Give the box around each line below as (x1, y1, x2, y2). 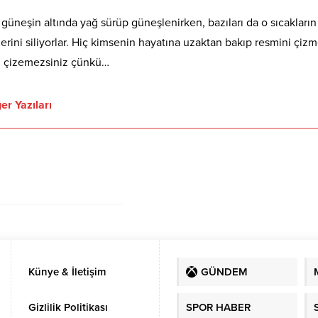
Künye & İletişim (28, 265, 107, 278)
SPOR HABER (185, 300, 251, 314)
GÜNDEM (200, 265, 248, 278)
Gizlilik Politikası (28, 300, 109, 314)
